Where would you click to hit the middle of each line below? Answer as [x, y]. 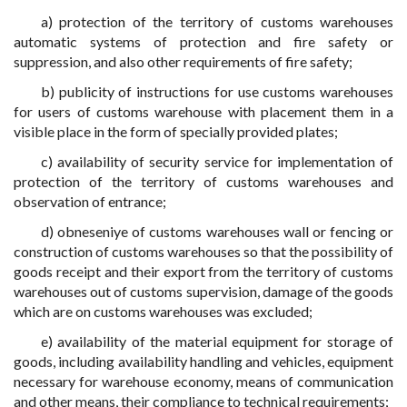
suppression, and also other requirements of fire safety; [183, 61]
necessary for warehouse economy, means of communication [203, 381]
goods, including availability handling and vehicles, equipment [203, 361]
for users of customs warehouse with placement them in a [203, 111]
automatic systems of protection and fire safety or [203, 41]
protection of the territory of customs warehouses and [203, 181]
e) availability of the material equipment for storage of [217, 341]
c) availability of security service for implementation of [217, 161]
